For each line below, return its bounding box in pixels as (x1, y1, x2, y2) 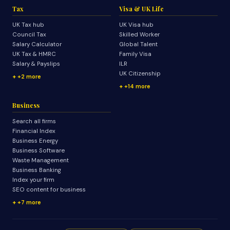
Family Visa (119, 50, 151, 58)
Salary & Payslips (12, 60, 60, 68)
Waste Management (12, 157, 69, 164)
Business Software (12, 147, 65, 155)
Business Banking (12, 166, 61, 174)
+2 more (17, 73, 41, 80)
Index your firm (12, 176, 54, 184)
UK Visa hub (119, 21, 154, 29)
